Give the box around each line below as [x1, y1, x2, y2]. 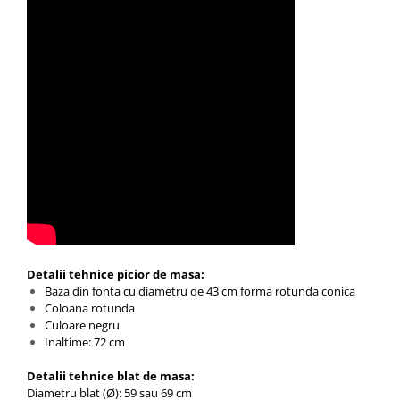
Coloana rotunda [45, 300, 135, 316]
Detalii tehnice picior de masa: [27, 266, 204, 282]
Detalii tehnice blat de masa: [27, 368, 195, 384]
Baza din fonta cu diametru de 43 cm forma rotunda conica [45, 283, 355, 299]
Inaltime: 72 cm [45, 334, 125, 350]
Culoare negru [45, 317, 120, 333]
